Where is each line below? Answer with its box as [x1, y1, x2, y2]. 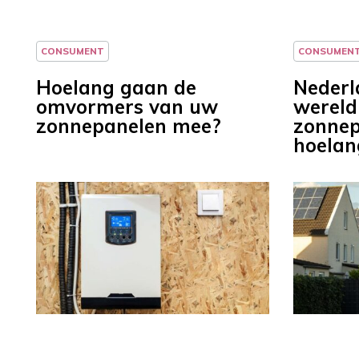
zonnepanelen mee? [36, 114, 221, 139]
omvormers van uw [36, 95, 218, 119]
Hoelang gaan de [36, 75, 196, 100]
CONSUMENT [41, 45, 104, 58]
